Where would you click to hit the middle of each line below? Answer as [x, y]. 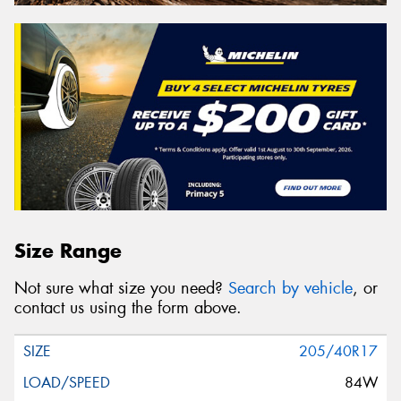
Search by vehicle [290, 289]
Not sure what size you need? [121, 289]
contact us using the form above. [128, 308]
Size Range [68, 250]
